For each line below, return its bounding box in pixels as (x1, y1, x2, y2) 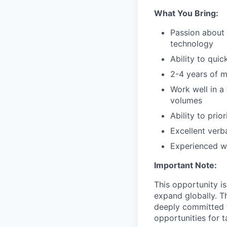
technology (170, 39, 213, 49)
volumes (170, 95, 202, 106)
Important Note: (154, 160, 217, 171)
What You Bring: (154, 8, 218, 19)
